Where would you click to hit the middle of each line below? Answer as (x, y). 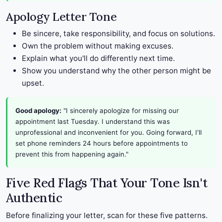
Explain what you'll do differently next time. (98, 58)
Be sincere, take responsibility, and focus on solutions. (118, 34)
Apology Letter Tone (61, 17)
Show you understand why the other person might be (116, 71)
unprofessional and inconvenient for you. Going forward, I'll (109, 133)
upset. (33, 83)
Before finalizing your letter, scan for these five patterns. (107, 216)
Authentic (34, 198)
